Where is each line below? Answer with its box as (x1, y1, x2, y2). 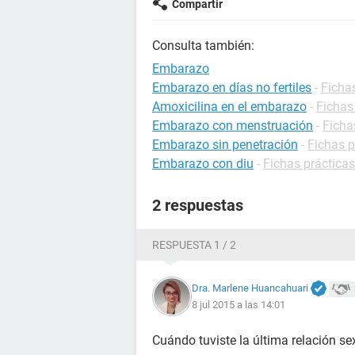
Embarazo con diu (152, 156, 254, 171)
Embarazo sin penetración (152, 137, 298, 152)
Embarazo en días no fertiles (152, 80, 311, 95)
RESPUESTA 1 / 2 (152, 239, 236, 251)
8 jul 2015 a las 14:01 (192, 299, 285, 311)
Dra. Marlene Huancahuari (192, 281, 308, 294)
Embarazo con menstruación (152, 118, 313, 133)
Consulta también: (152, 38, 254, 53)
